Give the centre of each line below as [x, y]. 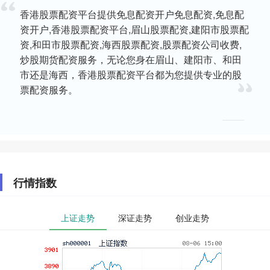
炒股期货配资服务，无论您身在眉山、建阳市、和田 [131, 59]
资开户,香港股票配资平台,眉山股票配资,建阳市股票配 [135, 29]
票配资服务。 [49, 89]
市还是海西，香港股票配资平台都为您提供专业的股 [131, 74]
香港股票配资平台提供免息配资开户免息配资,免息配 [132, 14]
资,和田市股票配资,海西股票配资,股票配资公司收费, [131, 44]
